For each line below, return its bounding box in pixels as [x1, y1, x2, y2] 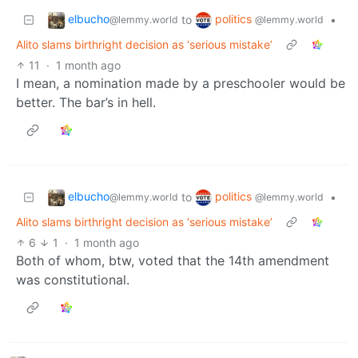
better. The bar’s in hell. [16, 93, 156, 110]
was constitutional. [16, 271, 129, 288]
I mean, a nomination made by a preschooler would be [16, 74, 345, 91]
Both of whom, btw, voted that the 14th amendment [16, 252, 329, 268]
